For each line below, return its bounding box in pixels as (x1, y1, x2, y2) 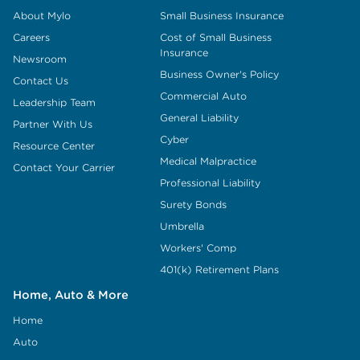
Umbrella (160, 219, 204, 232)
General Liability (160, 111, 239, 124)
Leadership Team (13, 96, 96, 108)
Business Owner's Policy (160, 67, 279, 80)
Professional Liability (160, 176, 260, 189)
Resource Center (13, 139, 95, 152)
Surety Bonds (160, 198, 227, 211)
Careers (13, 31, 50, 43)
